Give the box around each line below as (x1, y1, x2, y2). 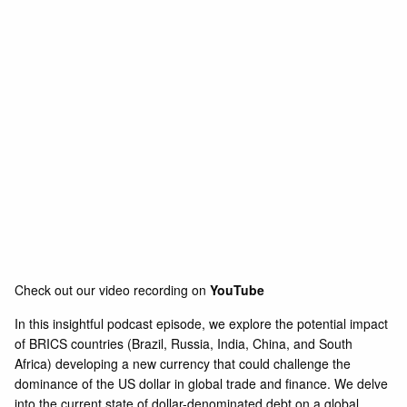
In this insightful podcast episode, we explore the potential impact (15, 313, 389, 333)
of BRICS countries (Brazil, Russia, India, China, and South (15, 333, 353, 352)
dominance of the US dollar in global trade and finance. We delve (15, 373, 389, 392)
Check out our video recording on (15, 280, 211, 299)
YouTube (210, 280, 265, 299)
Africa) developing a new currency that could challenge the (15, 353, 352, 372)
